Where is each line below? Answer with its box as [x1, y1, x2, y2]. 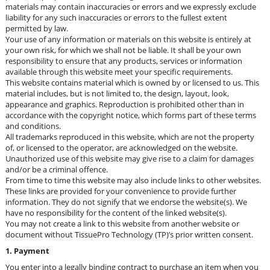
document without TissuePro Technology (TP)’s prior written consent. [5, 229, 253, 240]
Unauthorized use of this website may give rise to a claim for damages [5, 153, 254, 164]
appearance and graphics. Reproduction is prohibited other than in [5, 99, 244, 110]
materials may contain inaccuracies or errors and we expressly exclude [5, 1, 256, 12]
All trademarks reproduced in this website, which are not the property [5, 131, 254, 142]
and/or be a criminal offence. [5, 164, 108, 175]
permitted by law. [5, 23, 68, 34]
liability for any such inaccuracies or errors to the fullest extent [5, 12, 227, 23]
